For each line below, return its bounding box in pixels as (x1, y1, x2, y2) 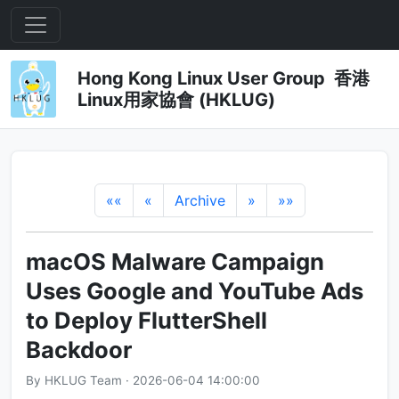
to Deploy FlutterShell (26, 306, 267, 334)
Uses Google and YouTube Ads (26, 277, 363, 305)
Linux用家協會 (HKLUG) (77, 89, 275, 110)
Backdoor (26, 336, 132, 363)
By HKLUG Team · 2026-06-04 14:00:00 (26, 373, 260, 387)
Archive (174, 191, 225, 209)
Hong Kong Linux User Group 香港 (77, 68, 370, 89)
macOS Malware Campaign (26, 248, 324, 275)
